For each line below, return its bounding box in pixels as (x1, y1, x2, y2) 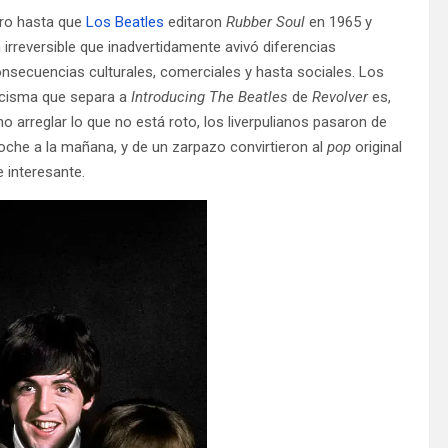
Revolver (312, 87, 368, 106)
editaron (164, 12, 226, 31)
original (355, 137, 402, 156)
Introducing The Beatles (131, 87, 288, 106)
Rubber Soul (226, 12, 305, 31)
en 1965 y (305, 12, 372, 31)
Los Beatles (86, 12, 164, 31)
